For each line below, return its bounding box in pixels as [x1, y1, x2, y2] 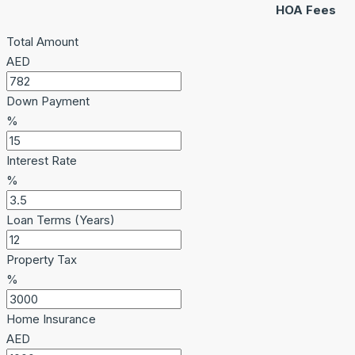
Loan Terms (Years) [6, 212, 115, 227]
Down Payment [6, 93, 90, 109]
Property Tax [6, 251, 77, 267]
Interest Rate [6, 152, 77, 168]
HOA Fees [276, 2, 336, 17]
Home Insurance [6, 311, 96, 326]
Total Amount [6, 33, 78, 49]
